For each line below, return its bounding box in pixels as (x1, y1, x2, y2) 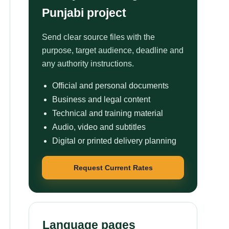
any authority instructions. (42, 59, 134, 68)
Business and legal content (52, 95, 150, 104)
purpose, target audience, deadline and (42, 46, 184, 55)
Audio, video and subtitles (52, 123, 146, 131)
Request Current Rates (73, 163, 153, 172)
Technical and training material (52, 109, 163, 118)
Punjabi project (42, 6, 126, 19)
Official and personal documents (52, 81, 169, 90)
